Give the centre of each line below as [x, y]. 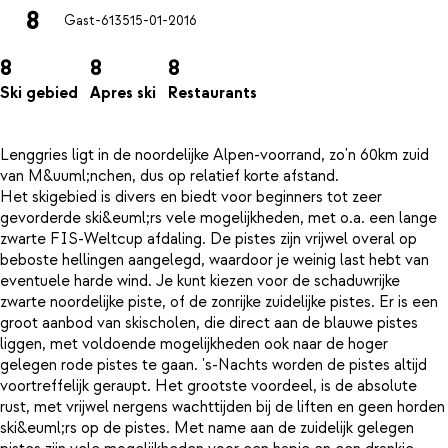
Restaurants [212, 93]
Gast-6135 [97, 21]
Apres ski [123, 93]
